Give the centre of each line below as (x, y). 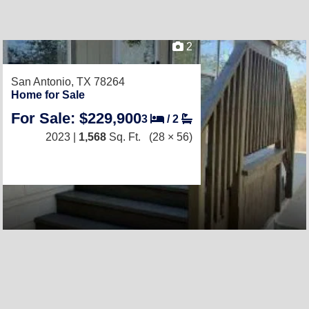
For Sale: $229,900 (76, 118)
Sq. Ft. (123, 137)
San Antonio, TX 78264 (68, 82)
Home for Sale (48, 95)
